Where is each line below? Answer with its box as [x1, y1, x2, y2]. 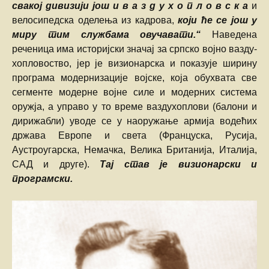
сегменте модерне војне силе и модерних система [12, 86, 257, 97]
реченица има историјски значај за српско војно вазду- [12, 43, 257, 54]
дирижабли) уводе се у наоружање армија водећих [12, 115, 257, 126]
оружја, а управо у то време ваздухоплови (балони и [12, 101, 257, 112]
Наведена [201, 29, 257, 40]
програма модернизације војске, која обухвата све [12, 72, 257, 83]
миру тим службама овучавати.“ [12, 29, 201, 40]
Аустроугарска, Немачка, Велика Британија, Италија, [12, 144, 257, 155]
